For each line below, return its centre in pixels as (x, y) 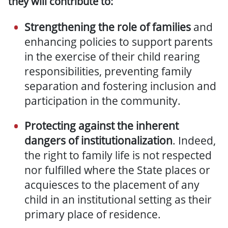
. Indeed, (194, 141)
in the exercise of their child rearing (112, 57)
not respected (177, 155)
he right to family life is (85, 155)
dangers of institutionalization (98, 141)
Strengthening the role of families (109, 27)
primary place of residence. (94, 215)
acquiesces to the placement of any (112, 185)
